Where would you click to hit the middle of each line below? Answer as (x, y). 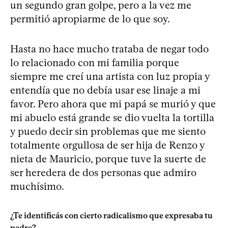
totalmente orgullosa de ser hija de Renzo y (107, 145)
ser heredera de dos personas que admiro (103, 172)
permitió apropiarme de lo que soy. (90, 19)
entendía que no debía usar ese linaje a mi (105, 90)
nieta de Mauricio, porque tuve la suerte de (108, 159)
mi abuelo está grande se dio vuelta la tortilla (112, 117)
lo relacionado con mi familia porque (95, 62)
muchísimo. (37, 186)
